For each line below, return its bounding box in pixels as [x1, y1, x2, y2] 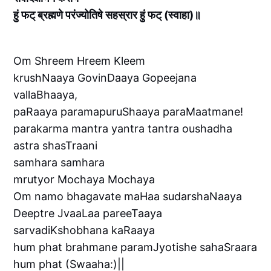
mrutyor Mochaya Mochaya [13, 173, 155, 186]
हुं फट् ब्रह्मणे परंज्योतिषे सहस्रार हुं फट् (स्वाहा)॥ [13, 8, 201, 22]
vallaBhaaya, [13, 88, 78, 102]
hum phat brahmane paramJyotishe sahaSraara [13, 241, 258, 254]
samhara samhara [13, 156, 105, 169]
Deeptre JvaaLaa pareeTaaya [13, 207, 163, 220]
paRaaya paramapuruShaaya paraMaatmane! [13, 105, 244, 119]
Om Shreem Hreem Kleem [13, 54, 146, 68]
